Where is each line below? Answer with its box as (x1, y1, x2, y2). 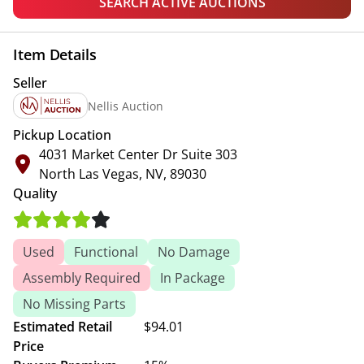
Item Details (13, 45, 97, 64)
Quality (13, 184, 57, 202)
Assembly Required (23, 269, 141, 287)
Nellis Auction (88, 97, 164, 114)
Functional (74, 243, 138, 261)
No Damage (158, 243, 230, 261)
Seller (13, 74, 47, 92)
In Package (160, 269, 225, 287)
